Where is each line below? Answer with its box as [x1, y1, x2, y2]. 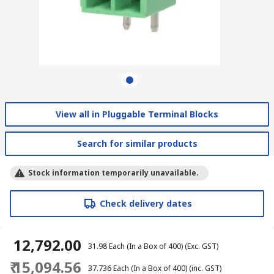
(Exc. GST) [185, 240, 218, 251]
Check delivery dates [99, 197, 192, 209]
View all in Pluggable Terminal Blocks [56, 108, 218, 120]
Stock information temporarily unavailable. [28, 167, 199, 178]
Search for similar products [76, 137, 198, 149]
